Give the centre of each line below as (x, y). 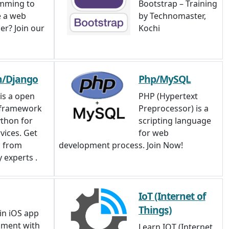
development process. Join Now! (121, 145)
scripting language (175, 121)
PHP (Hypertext (168, 96)
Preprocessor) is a (174, 108)
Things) (155, 210)
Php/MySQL (165, 79)
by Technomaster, (172, 16)
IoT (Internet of (172, 196)
